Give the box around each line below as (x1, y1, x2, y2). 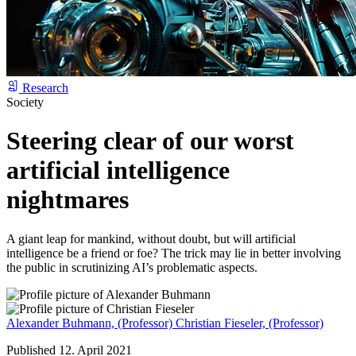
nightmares (6, 185, 129, 215)
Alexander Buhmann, (6, 315, 114, 330)
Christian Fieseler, (176, 315, 265, 330)
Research (22, 80, 68, 95)
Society (6, 95, 44, 109)
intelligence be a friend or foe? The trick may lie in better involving (6, 246, 341, 260)
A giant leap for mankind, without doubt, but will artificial (6, 231, 296, 246)
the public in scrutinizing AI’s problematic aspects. (6, 260, 257, 274)
